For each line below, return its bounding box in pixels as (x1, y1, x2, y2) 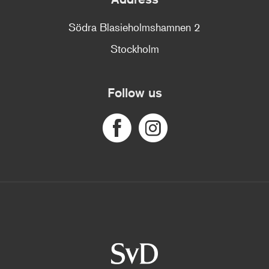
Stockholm (110, 42, 159, 56)
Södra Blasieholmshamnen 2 (68, 20, 201, 34)
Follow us (114, 85, 162, 101)
